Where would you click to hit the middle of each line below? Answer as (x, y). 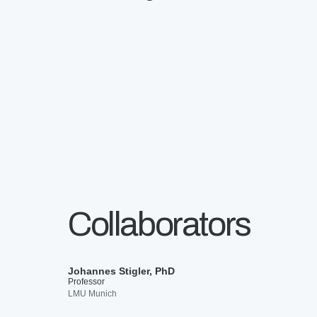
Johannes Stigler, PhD (121, 271)
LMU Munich (92, 294)
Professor (86, 282)
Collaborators (159, 224)
